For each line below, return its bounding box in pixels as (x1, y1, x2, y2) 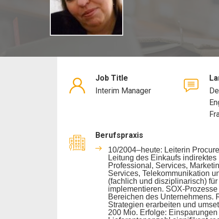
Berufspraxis (95, 130, 143, 140)
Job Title (95, 73, 128, 83)
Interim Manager (95, 86, 151, 95)
